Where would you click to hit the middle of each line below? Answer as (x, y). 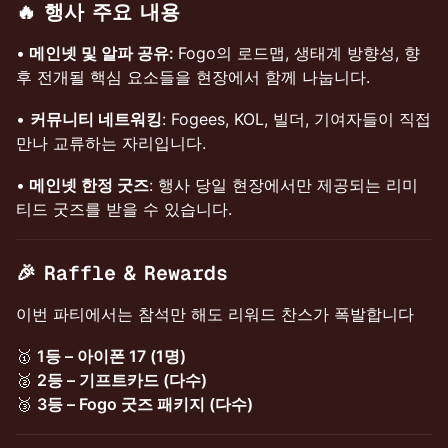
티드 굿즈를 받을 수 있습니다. (124, 209)
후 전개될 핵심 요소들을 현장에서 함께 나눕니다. (193, 77)
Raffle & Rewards (136, 273)
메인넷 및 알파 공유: (101, 53)
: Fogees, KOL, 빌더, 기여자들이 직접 (296, 119)
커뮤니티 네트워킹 (96, 119)
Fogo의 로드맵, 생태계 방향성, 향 (299, 53)
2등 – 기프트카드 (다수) (122, 380)
